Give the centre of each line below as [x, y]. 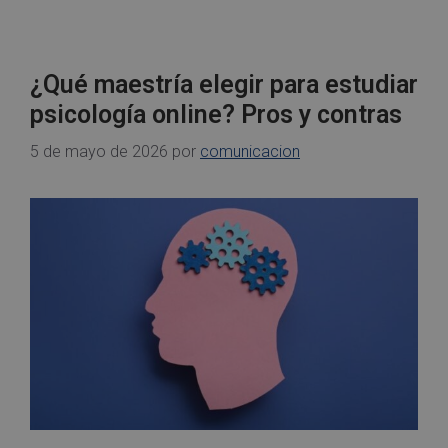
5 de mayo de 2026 [99, 151]
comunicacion [250, 151]
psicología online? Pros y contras [216, 114]
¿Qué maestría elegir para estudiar [224, 84]
